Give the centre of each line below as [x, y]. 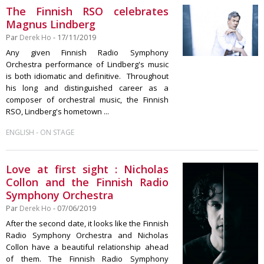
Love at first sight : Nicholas [87, 169]
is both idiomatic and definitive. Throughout [87, 76]
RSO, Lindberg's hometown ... [57, 111]
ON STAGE [57, 132]
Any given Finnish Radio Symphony [87, 52]
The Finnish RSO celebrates [87, 11]
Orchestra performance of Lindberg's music [87, 64]
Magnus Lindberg [51, 24]
